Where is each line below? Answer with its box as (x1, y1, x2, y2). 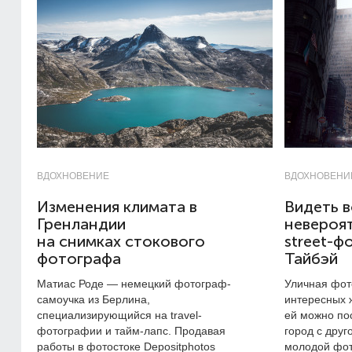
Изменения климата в (37, 198, 197, 216)
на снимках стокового (37, 233, 205, 251)
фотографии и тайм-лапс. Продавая (37, 324, 225, 337)
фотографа (37, 250, 121, 268)
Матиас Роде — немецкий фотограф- (37, 277, 231, 290)
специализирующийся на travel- (37, 309, 202, 321)
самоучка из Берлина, (37, 293, 150, 306)
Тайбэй (284, 250, 338, 268)
